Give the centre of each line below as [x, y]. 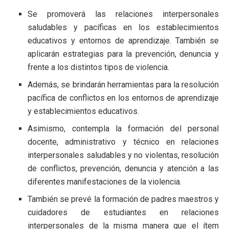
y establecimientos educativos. [84, 111]
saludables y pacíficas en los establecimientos [123, 27]
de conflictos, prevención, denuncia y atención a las [123, 168]
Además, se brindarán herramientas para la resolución [123, 84]
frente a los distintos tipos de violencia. [99, 67]
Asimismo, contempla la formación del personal [123, 128]
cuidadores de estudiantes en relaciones [123, 212]
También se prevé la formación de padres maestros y [123, 199]
